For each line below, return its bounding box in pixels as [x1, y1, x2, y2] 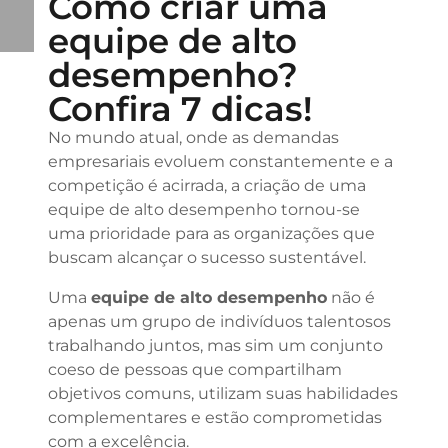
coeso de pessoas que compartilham [47, 360, 342, 379]
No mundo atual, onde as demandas [47, 128, 339, 147]
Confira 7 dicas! [47, 88, 312, 130]
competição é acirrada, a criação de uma [47, 176, 366, 195]
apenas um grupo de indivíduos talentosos [47, 312, 391, 331]
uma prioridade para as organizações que [47, 224, 375, 243]
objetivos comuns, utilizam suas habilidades [47, 384, 398, 403]
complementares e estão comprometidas [47, 408, 382, 427]
